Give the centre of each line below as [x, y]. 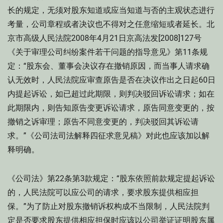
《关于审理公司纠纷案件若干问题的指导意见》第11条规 [108, 52]
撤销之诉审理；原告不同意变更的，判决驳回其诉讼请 [103, 122]
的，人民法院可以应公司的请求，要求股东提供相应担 [103, 192]
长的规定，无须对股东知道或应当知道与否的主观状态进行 [111, 10]
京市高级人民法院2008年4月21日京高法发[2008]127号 [105, 38]
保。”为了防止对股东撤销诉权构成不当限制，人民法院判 [109, 206]
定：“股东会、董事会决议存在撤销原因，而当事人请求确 [109, 66]
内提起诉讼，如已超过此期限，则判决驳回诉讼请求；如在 [111, 94]
